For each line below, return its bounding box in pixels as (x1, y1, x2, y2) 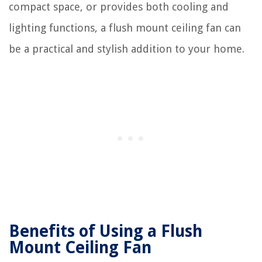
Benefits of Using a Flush (9, 221, 202, 241)
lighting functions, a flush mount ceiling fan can (9, 21, 241, 34)
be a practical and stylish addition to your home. (9, 42, 244, 55)
